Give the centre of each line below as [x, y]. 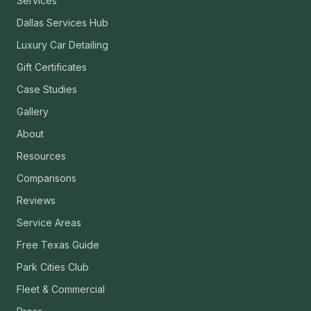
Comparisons [47, 178]
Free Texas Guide [58, 245]
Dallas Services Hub [62, 23]
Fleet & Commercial [61, 289]
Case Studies [47, 90]
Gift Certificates [52, 67]
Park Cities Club [53, 267]
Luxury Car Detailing [62, 45]
